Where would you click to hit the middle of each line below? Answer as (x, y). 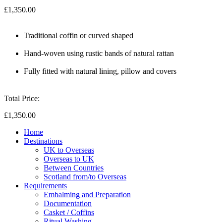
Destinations (43, 141)
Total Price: (22, 98)
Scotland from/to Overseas (85, 176)
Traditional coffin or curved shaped (79, 35)
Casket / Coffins (69, 212)
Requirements (45, 185)
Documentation (68, 203)
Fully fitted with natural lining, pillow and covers (100, 71)
